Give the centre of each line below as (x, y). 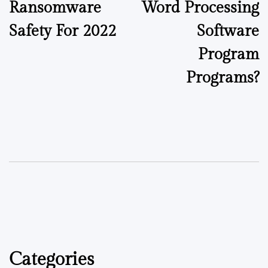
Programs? (223, 77)
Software (228, 31)
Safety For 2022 (63, 31)
